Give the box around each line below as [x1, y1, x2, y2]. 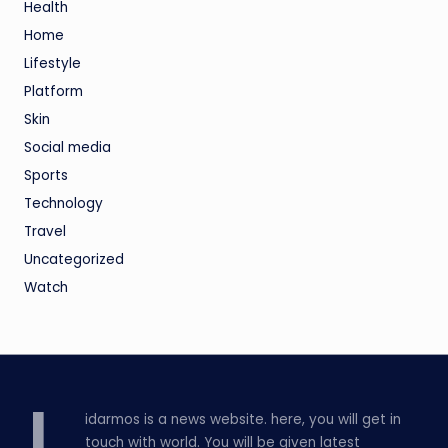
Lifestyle [24, 54, 81, 74]
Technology [24, 194, 103, 214]
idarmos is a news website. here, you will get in [85, 410, 402, 430]
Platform [24, 82, 83, 102]
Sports [24, 166, 68, 186]
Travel [24, 222, 66, 242]
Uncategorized [24, 250, 124, 270]
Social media [24, 138, 111, 158]
